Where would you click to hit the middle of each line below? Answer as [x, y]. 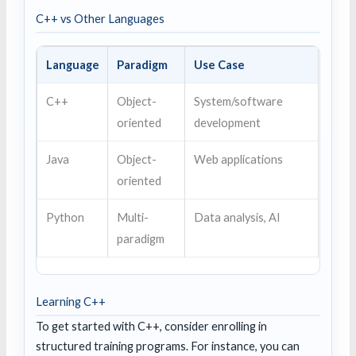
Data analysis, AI [237, 217]
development [227, 122]
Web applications [238, 159]
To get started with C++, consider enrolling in [152, 326]
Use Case [219, 64]
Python [65, 217]
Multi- [132, 217]
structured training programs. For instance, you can [168, 346]
